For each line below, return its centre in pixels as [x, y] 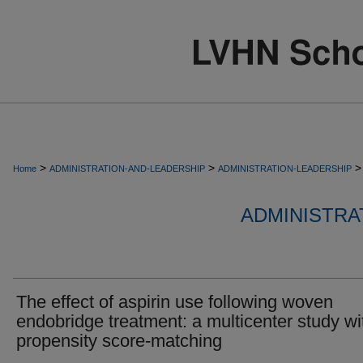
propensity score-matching [119, 341]
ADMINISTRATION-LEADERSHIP [285, 169]
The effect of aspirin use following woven [175, 302]
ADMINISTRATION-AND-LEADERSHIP [127, 169]
